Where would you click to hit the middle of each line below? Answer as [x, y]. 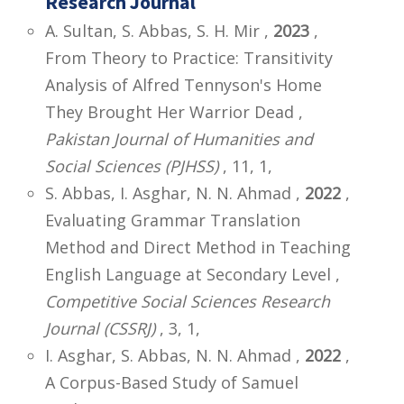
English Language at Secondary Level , [193, 274]
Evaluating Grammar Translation [173, 220]
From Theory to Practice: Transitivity [189, 57]
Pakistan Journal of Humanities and [179, 138]
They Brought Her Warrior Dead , [174, 111]
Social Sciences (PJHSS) [132, 165]
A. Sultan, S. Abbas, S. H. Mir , [159, 30]
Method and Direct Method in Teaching [198, 247]
